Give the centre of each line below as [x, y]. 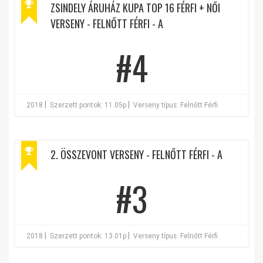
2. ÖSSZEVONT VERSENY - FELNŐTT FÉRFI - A [136, 154]
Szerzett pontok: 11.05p [88, 105]
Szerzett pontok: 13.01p [88, 236]
